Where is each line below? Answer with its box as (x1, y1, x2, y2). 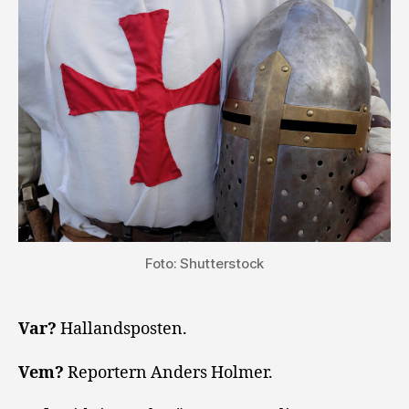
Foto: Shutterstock (144, 255, 265, 273)
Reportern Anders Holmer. (68, 362, 273, 383)
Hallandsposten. (60, 319, 187, 341)
